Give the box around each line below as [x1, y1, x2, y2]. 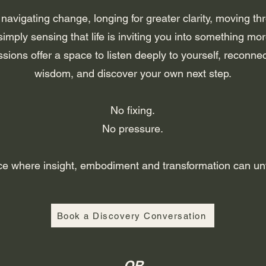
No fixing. [110, 104, 155, 116]
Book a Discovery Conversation [56, 210, 207, 221]
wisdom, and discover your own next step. [34, 67, 232, 80]
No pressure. [102, 122, 163, 135]
